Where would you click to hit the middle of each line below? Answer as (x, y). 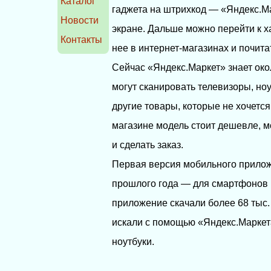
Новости (80, 21)
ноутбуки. (133, 241)
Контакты (82, 40)
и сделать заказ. (148, 145)
